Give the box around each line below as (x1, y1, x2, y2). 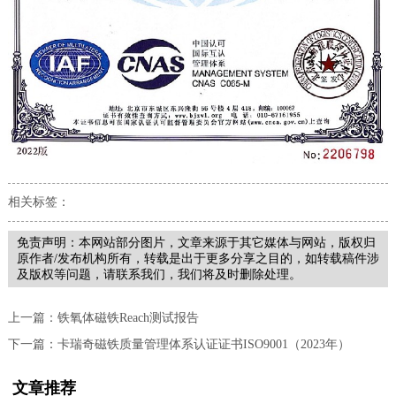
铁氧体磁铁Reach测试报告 (57, 310, 199, 324)
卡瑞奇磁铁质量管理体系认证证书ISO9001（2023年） (57, 337, 350, 351)
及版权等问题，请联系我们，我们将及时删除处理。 (16, 267, 301, 281)
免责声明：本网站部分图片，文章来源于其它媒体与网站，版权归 (16, 235, 376, 249)
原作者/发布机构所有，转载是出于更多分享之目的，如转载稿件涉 (16, 251, 379, 265)
